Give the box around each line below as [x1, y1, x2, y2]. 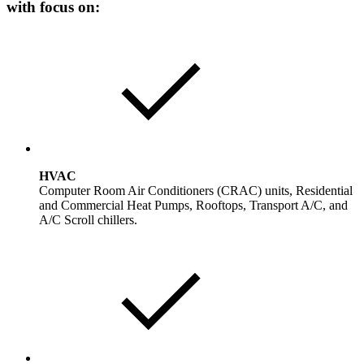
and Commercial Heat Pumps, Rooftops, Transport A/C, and [39, 198, 348, 213]
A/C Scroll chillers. [39, 213, 137, 227]
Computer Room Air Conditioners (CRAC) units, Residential [39, 184, 353, 198]
